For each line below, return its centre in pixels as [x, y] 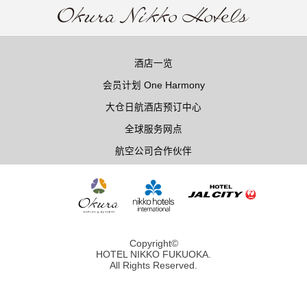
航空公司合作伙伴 [153, 151]
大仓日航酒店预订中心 [153, 107]
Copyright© [153, 243]
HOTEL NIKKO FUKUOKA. [153, 254]
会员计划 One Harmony [153, 85]
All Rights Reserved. [153, 265]
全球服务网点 [153, 129]
